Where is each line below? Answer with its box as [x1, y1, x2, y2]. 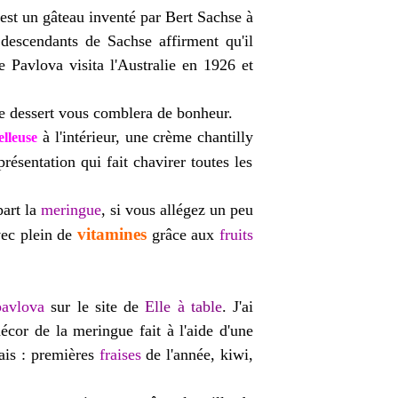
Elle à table [145, 298, 222, 315]
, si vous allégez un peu [101, 201, 253, 219]
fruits [219, 226, 254, 243]
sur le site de [44, 298, 146, 315]
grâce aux [147, 226, 220, 243]
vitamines [77, 225, 147, 243]
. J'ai [221, 298, 254, 315]
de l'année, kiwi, [140, 346, 254, 363]
